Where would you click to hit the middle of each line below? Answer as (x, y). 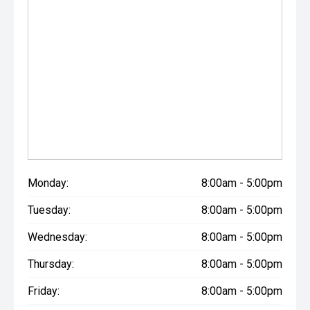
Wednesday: (57, 237)
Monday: (48, 183)
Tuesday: (49, 210)
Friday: (44, 291)
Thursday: (51, 264)
